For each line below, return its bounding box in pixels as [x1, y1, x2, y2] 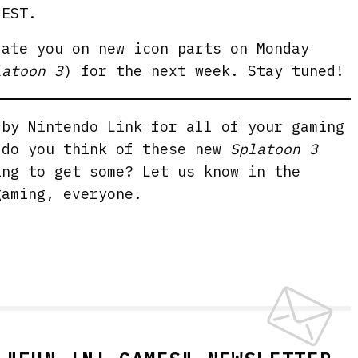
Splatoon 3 [230, 140, 319, 158]
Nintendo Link [28, 117, 143, 136]
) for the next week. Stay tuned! [63, 62, 345, 80]
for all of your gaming [142, 117, 345, 136]
